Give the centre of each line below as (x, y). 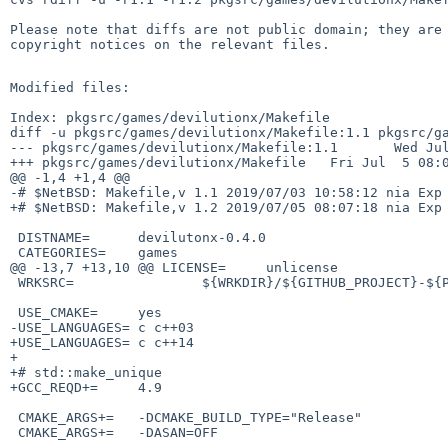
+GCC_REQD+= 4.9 (86, 387)
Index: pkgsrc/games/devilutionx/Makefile (170, 117)
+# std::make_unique (86, 372)
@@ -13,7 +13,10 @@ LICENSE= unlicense (174, 267)
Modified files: (70, 87)
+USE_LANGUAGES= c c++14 (102, 342)
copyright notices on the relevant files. (170, 44)
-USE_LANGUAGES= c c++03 (102, 327)
